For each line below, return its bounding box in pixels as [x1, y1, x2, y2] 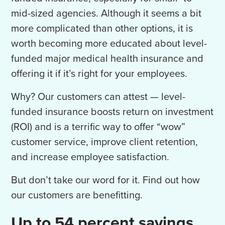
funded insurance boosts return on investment [11, 106, 214, 119]
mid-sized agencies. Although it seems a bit [11, 8, 202, 20]
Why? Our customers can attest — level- [11, 91, 186, 103]
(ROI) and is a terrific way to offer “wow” [11, 121, 186, 134]
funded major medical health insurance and [11, 53, 204, 65]
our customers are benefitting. [11, 189, 146, 202]
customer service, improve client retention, [11, 136, 198, 149]
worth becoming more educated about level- [11, 38, 207, 50]
